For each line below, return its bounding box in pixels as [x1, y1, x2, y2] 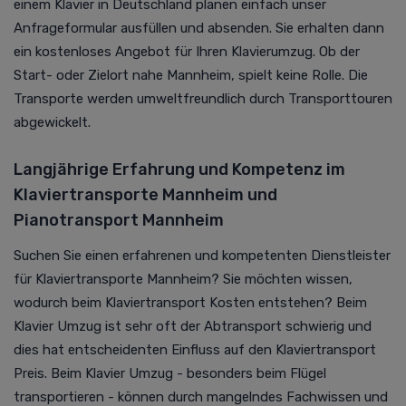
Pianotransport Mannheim [14, 209, 224, 230]
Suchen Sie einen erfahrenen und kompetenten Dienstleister [14, 246, 391, 264]
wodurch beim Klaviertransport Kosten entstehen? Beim [14, 294, 367, 311]
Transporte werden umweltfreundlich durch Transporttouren [14, 90, 392, 107]
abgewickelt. [14, 113, 91, 130]
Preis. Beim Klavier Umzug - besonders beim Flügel [14, 364, 326, 382]
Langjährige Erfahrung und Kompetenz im [14, 159, 345, 179]
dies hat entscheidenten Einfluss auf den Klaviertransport [14, 341, 376, 358]
